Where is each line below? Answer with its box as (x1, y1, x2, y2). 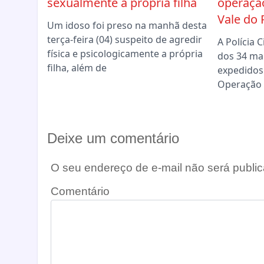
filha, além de (47, 61, 107, 75)
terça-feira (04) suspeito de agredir (47, 33, 202, 47)
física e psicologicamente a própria (47, 47, 203, 61)
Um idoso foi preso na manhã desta (47, 19, 207, 32)
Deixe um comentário (47, 130, 179, 147)
